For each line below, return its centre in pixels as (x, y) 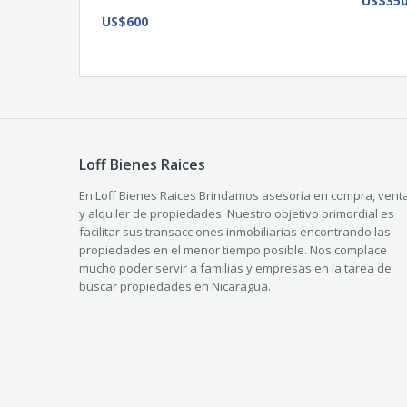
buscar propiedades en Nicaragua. (175, 286)
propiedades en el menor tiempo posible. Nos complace (233, 250)
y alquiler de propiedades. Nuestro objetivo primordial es (237, 213)
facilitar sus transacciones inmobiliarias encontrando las (235, 232)
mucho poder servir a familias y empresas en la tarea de (235, 268)
